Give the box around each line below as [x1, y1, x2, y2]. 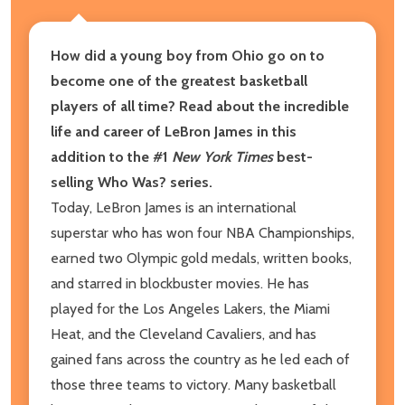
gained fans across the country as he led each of [51, 350, 350, 368]
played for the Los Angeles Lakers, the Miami [51, 299, 330, 317]
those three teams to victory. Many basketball [51, 375, 336, 393]
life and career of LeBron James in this [51, 122, 297, 140]
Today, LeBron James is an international [51, 198, 297, 216]
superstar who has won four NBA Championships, [51, 223, 354, 241]
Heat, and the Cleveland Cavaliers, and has [51, 325, 316, 343]
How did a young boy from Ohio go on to [51, 46, 325, 64]
